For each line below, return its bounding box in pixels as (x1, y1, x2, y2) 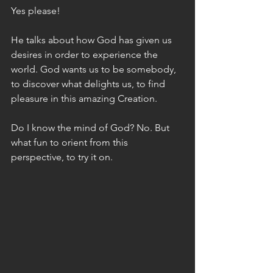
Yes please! (11, 5, 63, 16)
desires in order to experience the (11, 49, 160, 60)
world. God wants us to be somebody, (11, 63, 179, 75)
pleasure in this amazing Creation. (11, 93, 157, 104)
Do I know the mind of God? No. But (11, 122, 172, 133)
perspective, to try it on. (11, 151, 115, 163)
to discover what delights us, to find (11, 78, 168, 90)
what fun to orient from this (11, 136, 130, 148)
